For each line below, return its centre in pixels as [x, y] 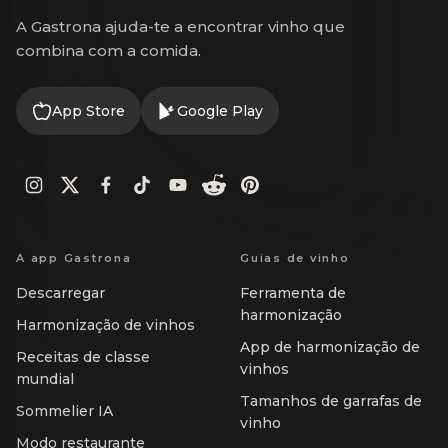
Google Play [220, 111]
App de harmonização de [330, 347]
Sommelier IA [64, 411]
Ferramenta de [293, 293]
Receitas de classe [83, 357]
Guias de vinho [295, 258]
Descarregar [60, 293]
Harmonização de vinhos [105, 325]
